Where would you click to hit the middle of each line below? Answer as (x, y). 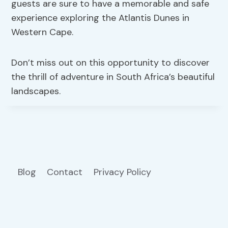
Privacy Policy (123, 172)
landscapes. (36, 91)
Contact (65, 172)
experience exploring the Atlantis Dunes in (101, 18)
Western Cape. (42, 32)
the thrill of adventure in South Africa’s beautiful (113, 77)
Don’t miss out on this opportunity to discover (111, 63)
